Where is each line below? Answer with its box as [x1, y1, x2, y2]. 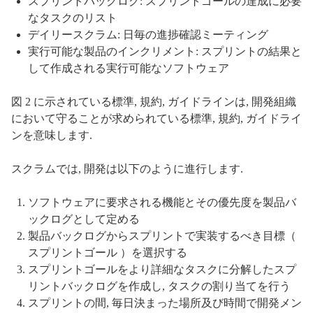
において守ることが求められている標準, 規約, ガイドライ [11, 112, 302, 124]
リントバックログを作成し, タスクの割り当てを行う [28, 279, 291, 292]
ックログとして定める [28, 212, 140, 225]
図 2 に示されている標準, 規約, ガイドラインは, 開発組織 [11, 95, 296, 108]
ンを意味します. [11, 129, 92, 141]
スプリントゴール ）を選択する [28, 246, 187, 259]
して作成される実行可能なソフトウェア [28, 61, 229, 74]
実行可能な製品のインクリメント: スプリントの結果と [28, 45, 302, 57]
